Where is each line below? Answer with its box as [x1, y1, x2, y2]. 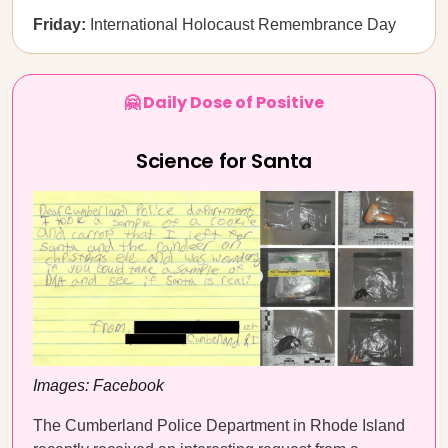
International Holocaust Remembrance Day [86, 16, 396, 33]
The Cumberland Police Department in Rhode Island [33, 417, 405, 434]
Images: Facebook [33, 376, 164, 394]
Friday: [33, 16, 86, 33]
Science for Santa [136, 147, 312, 175]
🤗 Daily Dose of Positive [124, 91, 324, 114]
